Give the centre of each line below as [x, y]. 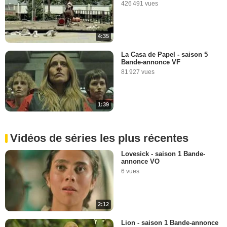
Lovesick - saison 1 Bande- [163, 154]
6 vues [130, 172]
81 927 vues [138, 72]
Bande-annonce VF [151, 62]
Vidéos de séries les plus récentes [99, 138]
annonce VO [140, 162]
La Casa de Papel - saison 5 [164, 55]
